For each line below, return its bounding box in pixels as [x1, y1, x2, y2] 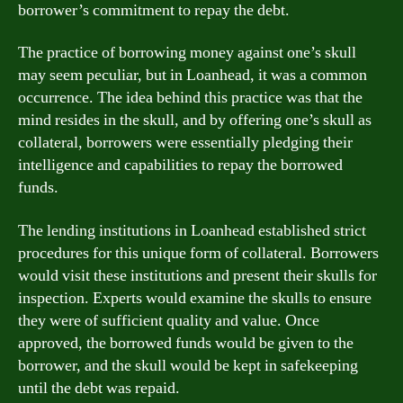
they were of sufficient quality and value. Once [18, 309, 319, 331]
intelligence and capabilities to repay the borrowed [18, 155, 343, 175]
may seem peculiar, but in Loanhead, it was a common [18, 65, 367, 85]
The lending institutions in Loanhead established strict [18, 219, 366, 241]
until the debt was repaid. [18, 377, 180, 399]
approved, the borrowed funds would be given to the [18, 332, 354, 354]
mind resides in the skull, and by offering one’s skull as [18, 110, 372, 130]
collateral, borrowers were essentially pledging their [18, 132, 353, 153]
